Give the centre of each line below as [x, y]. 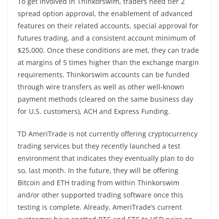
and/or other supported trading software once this [100, 195]
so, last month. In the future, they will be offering [98, 170]
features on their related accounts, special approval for [108, 25]
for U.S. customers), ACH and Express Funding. [94, 111]
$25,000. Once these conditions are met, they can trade [108, 50]
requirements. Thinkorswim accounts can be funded [104, 74]
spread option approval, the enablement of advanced [105, 13]
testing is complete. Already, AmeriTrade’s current [100, 207]
